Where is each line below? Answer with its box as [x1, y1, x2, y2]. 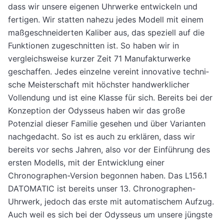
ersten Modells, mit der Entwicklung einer [8, 157, 164, 168]
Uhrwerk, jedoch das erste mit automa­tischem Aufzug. [8, 196, 214, 207]
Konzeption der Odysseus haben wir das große [8, 105, 185, 116]
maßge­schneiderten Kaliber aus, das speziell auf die [8, 27, 204, 38]
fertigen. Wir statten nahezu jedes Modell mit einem [8, 14, 203, 25]
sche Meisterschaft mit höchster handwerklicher [8, 79, 189, 90]
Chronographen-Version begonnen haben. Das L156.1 [8, 170, 207, 181]
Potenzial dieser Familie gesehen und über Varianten [8, 118, 205, 129]
